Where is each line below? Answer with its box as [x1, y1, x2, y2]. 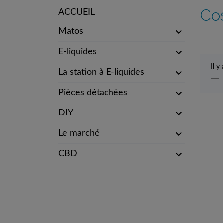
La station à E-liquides [58, 68, 144, 77]
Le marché [58, 129, 100, 138]
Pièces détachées [58, 88, 127, 97]
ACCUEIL [58, 8, 95, 17]
